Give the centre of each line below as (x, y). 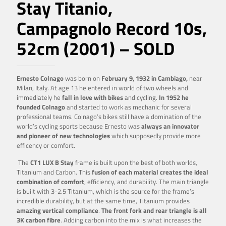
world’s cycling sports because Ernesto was (79, 126)
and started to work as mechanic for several (128, 107)
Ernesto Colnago (40, 78)
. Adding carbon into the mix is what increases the (131, 220)
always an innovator (170, 126)
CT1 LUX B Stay (51, 162)
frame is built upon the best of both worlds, (135, 162)
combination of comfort (50, 181)
